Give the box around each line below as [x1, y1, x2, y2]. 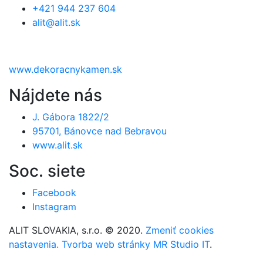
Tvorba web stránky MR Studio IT [62, 238, 210, 251]
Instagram [32, 201, 76, 213]
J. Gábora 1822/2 [32, 111, 109, 123]
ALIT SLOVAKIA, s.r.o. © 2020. [9, 224, 146, 237]
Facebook [32, 187, 76, 199]
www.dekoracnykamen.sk [9, 63, 122, 76]
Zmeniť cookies [146, 224, 214, 237]
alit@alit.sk [32, 16, 80, 29]
